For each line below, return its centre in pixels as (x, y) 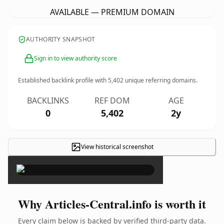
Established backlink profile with (63, 80)
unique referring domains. (160, 80)
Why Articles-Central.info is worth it (112, 204)
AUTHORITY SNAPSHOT (61, 39)
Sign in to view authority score (75, 58)
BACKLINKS (48, 100)
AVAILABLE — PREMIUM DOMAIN (112, 12)
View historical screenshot (117, 147)
